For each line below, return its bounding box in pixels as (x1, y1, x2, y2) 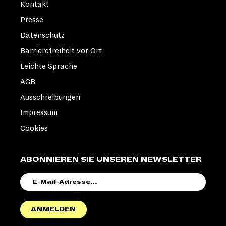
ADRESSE (29, 191, 66, 198)
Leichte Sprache (20, 62, 77, 71)
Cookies (20, 124, 48, 133)
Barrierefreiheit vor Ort (20, 46, 102, 55)
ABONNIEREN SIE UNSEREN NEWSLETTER (20, 155, 202, 164)
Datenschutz (20, 31, 65, 39)
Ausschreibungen (20, 93, 80, 101)
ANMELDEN (31, 206, 76, 213)
